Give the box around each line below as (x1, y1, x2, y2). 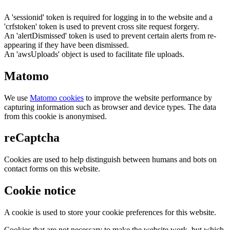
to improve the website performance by (84, 93, 212, 102)
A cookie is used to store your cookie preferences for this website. (4, 208, 216, 217)
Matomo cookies (30, 93, 84, 102)
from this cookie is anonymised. (4, 111, 107, 121)
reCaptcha (4, 131, 60, 145)
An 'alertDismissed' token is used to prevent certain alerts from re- (4, 31, 216, 40)
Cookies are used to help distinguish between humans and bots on (4, 155, 217, 164)
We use (4, 93, 30, 102)
